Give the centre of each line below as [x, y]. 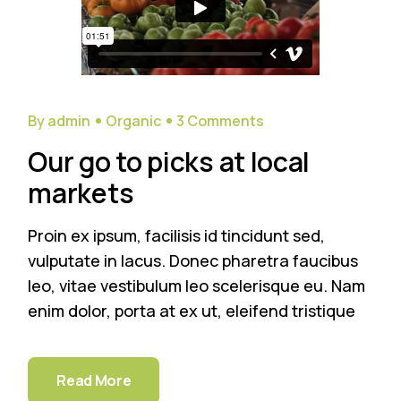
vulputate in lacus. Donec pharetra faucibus [193, 260]
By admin [60, 120]
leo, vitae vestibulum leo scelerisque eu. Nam [197, 285]
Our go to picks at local [169, 161]
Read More [94, 380]
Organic [134, 120]
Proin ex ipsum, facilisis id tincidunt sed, [177, 235]
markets [81, 192]
